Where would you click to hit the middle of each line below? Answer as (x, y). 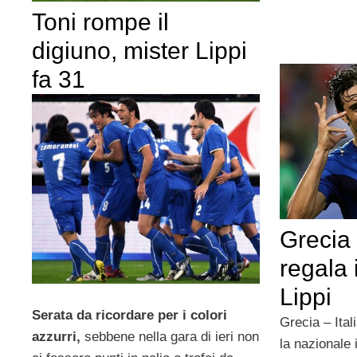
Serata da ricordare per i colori (129, 315)
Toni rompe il (100, 22)
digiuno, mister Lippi (139, 51)
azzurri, (56, 336)
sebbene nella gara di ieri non (170, 336)
